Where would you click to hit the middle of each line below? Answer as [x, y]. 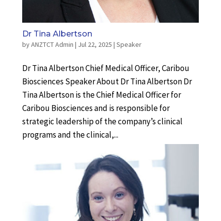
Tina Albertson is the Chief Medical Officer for [101, 95]
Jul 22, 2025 [95, 45]
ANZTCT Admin [52, 45]
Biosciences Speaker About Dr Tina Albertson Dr [107, 82]
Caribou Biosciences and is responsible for [96, 108]
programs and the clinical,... [70, 135]
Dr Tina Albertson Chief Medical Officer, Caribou [106, 68]
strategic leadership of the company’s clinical [102, 122]
